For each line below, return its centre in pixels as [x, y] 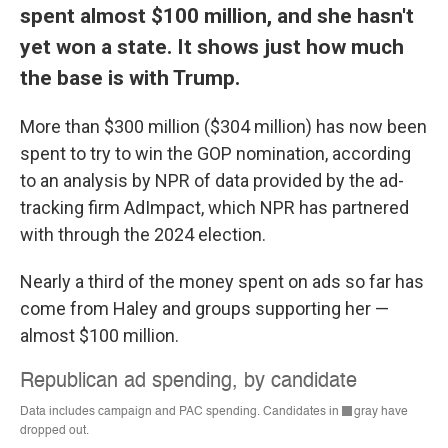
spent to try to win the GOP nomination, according [215, 154]
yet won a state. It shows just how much [212, 47]
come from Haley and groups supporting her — [204, 309]
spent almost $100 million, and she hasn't [217, 16]
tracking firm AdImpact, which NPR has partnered [214, 208]
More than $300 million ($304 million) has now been [223, 127]
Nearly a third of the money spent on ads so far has [222, 282]
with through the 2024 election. [143, 235]
